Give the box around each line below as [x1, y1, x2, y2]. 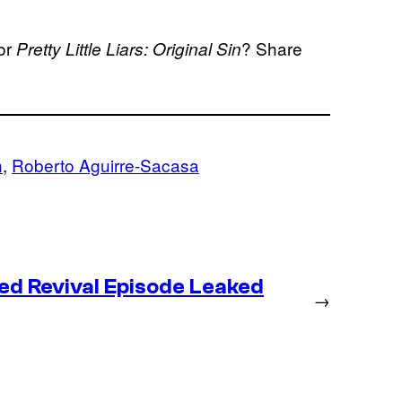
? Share [241, 35, 302, 60]
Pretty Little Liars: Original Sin [12, 36, 241, 60]
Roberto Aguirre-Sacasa [12, 152, 199, 177]
